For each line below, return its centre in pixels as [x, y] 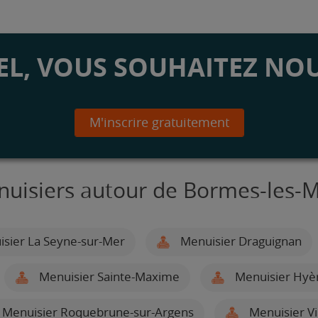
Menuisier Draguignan [239, 241]
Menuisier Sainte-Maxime [108, 276]
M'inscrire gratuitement [159, 122]
